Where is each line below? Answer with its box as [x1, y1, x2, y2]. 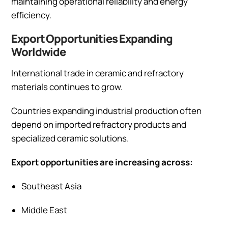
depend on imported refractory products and [11, 118, 186, 130]
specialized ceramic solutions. [11, 132, 129, 144]
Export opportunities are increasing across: [11, 156, 193, 168]
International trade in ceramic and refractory [11, 67, 184, 79]
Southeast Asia [21, 180, 81, 192]
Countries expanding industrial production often [11, 104, 202, 117]
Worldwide [11, 44, 69, 60]
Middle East [21, 204, 67, 216]
